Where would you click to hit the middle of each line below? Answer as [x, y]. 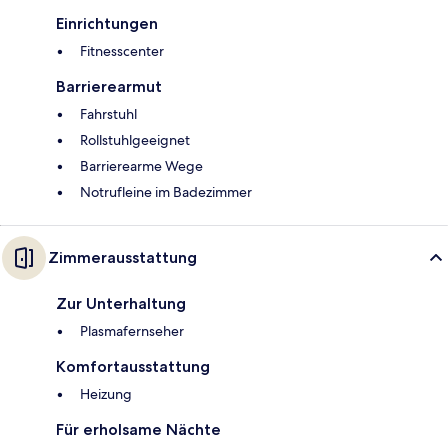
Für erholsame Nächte [138, 430]
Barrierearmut [109, 87]
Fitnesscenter [122, 51]
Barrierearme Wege [141, 166]
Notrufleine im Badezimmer [166, 192]
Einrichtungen [107, 24]
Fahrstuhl [108, 114]
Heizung [106, 394]
